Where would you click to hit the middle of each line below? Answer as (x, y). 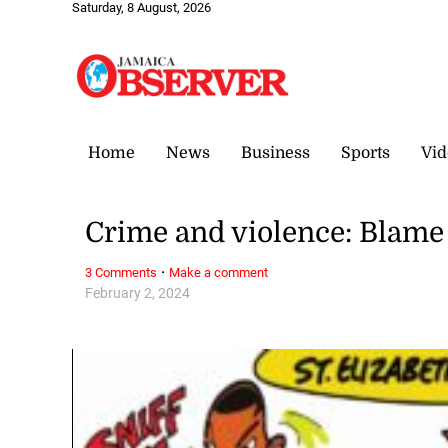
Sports (365, 152)
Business (275, 152)
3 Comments (121, 272)
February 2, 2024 (138, 293)
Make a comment (219, 272)
